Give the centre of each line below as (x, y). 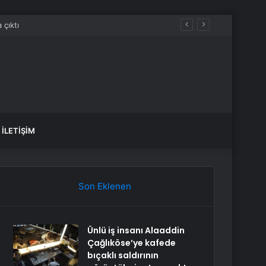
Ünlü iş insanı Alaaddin (136, 230)
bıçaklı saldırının (123, 255)
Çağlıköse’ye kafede (132, 243)
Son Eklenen (104, 186)
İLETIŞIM (18, 131)
